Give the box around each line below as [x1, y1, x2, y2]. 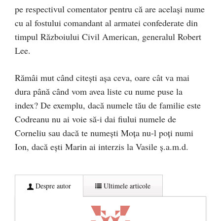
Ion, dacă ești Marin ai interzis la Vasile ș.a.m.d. [15, 141, 188, 152]
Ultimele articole [102, 181, 150, 190]
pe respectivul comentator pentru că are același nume [15, 3, 205, 15]
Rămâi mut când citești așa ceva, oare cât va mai [15, 72, 189, 83]
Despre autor [34, 181, 71, 190]
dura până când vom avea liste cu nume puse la [15, 85, 183, 97]
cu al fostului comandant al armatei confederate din [15, 17, 198, 29]
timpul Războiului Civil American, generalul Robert [15, 31, 201, 42]
